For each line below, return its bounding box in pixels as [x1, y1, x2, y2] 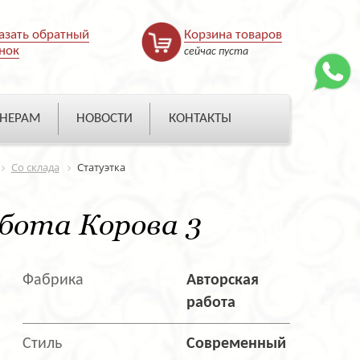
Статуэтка [76, 160, 125, 175]
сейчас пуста [184, 46, 248, 58]
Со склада [10, 160, 59, 175]
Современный [186, 336, 286, 353]
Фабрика [22, 272, 84, 289]
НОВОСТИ [76, 112, 133, 126]
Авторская [186, 272, 259, 289]
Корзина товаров [184, 28, 282, 42]
